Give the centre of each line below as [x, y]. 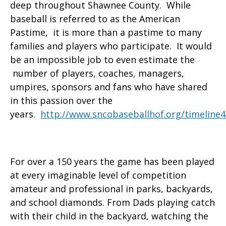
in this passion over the [61, 101]
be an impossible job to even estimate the [102, 60]
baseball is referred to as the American [95, 19]
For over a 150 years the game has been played [112, 162]
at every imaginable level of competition [98, 175]
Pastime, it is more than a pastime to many [106, 33]
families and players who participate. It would [111, 46]
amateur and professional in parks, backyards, [111, 189]
